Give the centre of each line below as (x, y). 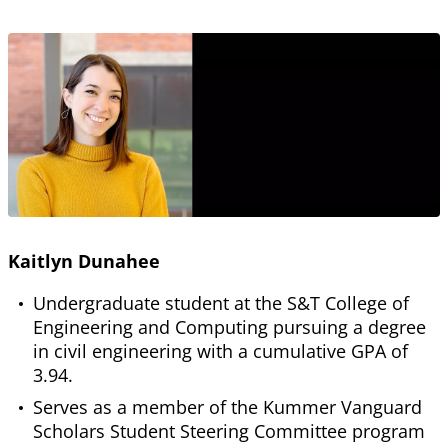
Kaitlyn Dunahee (84, 261)
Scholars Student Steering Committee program (229, 431)
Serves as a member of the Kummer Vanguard (227, 407)
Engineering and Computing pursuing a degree (229, 327)
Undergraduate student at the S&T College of (221, 303)
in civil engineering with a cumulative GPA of (220, 351)
